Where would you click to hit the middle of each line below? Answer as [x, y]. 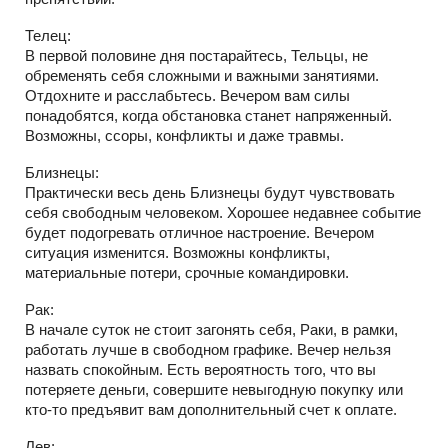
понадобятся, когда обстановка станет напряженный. [208, 115]
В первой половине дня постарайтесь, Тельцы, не [196, 55]
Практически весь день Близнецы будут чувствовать [210, 192]
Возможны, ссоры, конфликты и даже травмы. [184, 135]
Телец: [48, 35]
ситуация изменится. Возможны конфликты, [177, 252]
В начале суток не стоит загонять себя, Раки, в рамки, [211, 329]
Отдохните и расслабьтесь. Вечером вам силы [187, 95]
